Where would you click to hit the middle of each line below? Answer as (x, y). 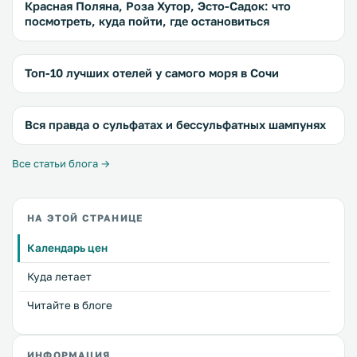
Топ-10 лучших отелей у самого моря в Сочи (152, 73)
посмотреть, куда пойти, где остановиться (147, 21)
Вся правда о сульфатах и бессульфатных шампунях (175, 125)
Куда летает (59, 277)
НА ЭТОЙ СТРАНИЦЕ (85, 218)
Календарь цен (67, 248)
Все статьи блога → (61, 163)
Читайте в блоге (70, 305)
